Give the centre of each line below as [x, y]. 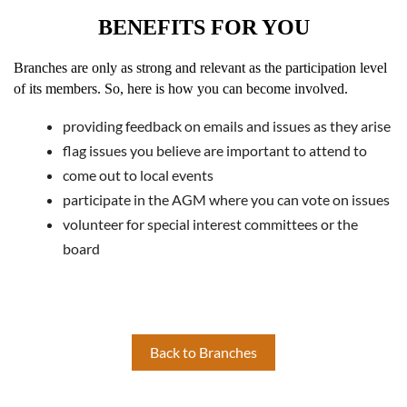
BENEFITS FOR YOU [203, 27]
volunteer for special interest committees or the [210, 223]
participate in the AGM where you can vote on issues [226, 199]
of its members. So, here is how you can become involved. [183, 88]
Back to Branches [203, 352]
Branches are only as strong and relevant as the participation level [200, 67]
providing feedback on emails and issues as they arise [227, 125]
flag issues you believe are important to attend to [215, 150]
